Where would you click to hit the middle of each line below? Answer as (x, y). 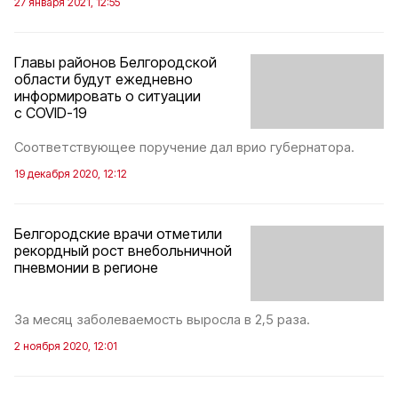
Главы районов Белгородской (115, 62)
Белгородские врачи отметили (118, 234)
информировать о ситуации (107, 96)
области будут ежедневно (103, 79)
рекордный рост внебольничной (123, 251)
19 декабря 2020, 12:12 (71, 174)
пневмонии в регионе (86, 268)
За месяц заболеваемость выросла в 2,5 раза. (162, 319)
